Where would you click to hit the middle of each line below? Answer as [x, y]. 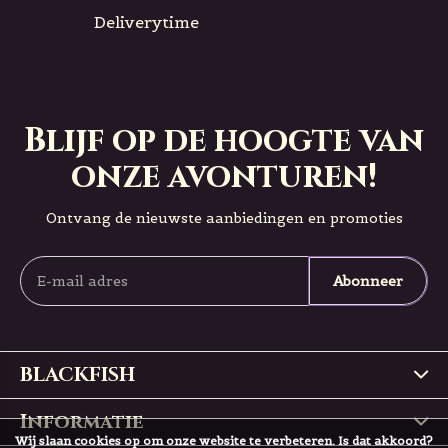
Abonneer [367, 281]
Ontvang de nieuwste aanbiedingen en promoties [224, 218]
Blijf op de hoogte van [224, 141]
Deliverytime [147, 22]
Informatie [81, 421]
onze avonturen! [224, 177]
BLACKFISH [77, 374]
